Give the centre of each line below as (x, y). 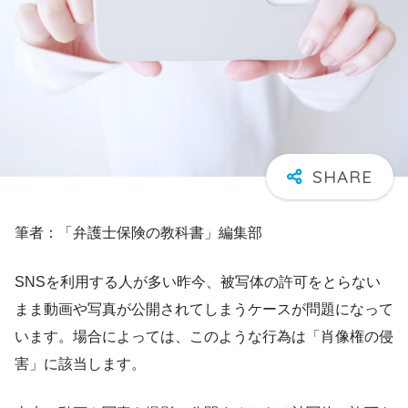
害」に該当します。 (80, 363)
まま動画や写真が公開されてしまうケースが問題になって (204, 309)
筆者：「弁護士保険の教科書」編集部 (138, 232)
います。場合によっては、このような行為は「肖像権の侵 (204, 336)
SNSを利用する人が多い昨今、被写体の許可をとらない (198, 281)
